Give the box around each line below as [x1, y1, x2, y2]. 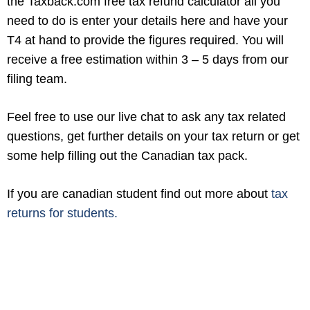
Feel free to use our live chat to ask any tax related [7, 110, 286, 124]
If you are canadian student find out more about [7, 187, 271, 201]
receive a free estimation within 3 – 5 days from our [7, 53, 289, 66]
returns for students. [7, 206, 118, 220]
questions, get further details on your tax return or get [7, 129, 300, 143]
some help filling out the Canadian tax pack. [7, 149, 258, 163]
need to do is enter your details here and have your [7, 14, 288, 28]
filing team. [7, 72, 67, 86]
